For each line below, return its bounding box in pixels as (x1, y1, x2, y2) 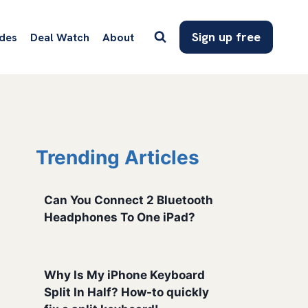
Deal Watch (30, 30, 90, 45)
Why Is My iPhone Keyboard (44, 267, 206, 282)
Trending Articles (36, 146, 200, 170)
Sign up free (192, 29, 261, 45)
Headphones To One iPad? (44, 210, 196, 224)
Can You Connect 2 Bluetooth (44, 192, 214, 207)
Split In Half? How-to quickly (44, 285, 210, 299)
